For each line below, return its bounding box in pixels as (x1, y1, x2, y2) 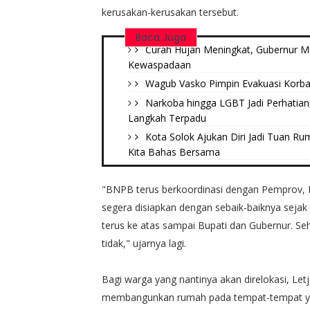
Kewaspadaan (128, 57, 191, 71)
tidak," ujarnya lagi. (102, 236, 186, 250)
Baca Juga (136, 30, 186, 44)
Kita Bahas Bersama (128, 145, 220, 158)
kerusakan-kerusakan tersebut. (102, 5, 239, 19)
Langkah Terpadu (128, 111, 206, 125)
